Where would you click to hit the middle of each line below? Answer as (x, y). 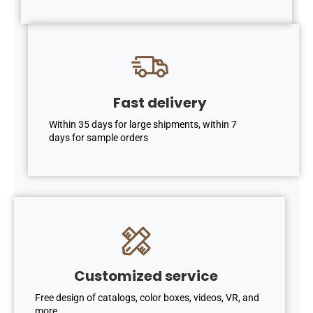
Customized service (146, 276)
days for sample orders (99, 138)
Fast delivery (160, 103)
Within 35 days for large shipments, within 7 (143, 125)
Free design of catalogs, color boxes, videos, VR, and (147, 297)
